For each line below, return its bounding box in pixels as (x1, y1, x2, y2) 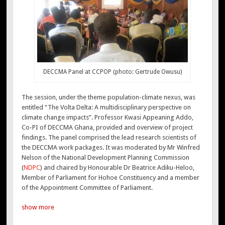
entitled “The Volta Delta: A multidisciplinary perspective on (22, 103, 191, 111)
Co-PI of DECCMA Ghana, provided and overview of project (22, 123, 193, 131)
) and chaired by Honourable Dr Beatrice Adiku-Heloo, (40, 163, 195, 171)
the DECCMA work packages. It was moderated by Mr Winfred (22, 143, 200, 151)
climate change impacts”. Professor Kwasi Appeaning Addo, (22, 113, 194, 121)
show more (22, 203, 55, 211)
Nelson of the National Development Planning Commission (22, 153, 190, 161)
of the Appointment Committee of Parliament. (22, 183, 153, 191)
